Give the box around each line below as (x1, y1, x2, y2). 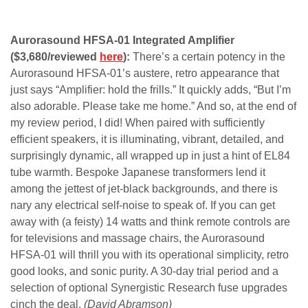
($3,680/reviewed (10, 51, 100, 63)
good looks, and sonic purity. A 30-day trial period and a (10, 265, 278, 278)
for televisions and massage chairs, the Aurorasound (10, 232, 265, 245)
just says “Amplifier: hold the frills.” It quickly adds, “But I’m (10, 84, 291, 96)
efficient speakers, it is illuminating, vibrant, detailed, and (10, 133, 284, 146)
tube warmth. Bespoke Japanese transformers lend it (10, 166, 265, 179)
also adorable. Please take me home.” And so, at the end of (10, 100, 296, 113)
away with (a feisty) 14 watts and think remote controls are (10, 216, 290, 228)
